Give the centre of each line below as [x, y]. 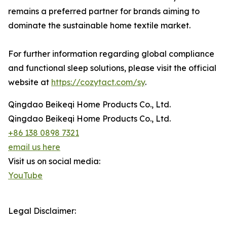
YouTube [25, 175]
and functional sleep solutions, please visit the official [112, 68]
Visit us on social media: [54, 161]
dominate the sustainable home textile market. [99, 25]
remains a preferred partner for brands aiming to [104, 11]
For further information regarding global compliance [111, 54]
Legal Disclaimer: [42, 211]
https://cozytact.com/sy [98, 82]
